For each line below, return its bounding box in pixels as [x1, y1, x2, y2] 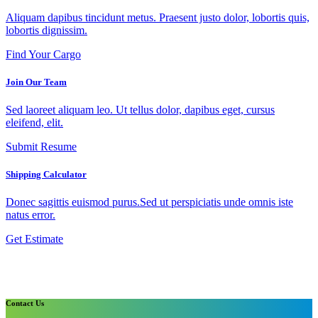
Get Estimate [6, 233, 63, 246]
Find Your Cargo [6, 48, 81, 60]
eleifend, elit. [6, 116, 63, 129]
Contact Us [6, 299, 44, 308]
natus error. [6, 209, 55, 221]
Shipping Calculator [6, 169, 87, 180]
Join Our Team [6, 76, 67, 87]
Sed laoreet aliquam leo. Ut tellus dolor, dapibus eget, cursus [6, 104, 275, 116]
